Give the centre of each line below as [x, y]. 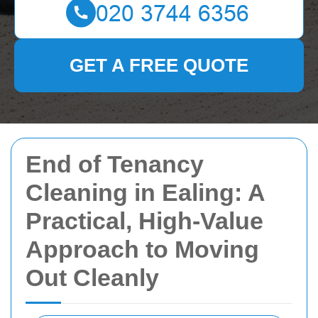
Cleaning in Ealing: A [146, 192]
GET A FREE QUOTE [159, 65]
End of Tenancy [115, 164]
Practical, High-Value [144, 221]
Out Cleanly [92, 278]
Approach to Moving [142, 249]
